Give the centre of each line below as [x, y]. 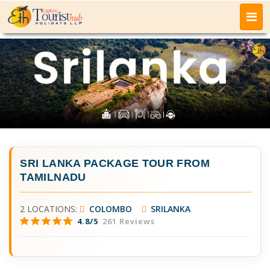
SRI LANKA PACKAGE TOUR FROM [115, 164]
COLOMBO [109, 209]
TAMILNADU [53, 177]
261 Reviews [128, 221]
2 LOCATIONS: [50, 209]
